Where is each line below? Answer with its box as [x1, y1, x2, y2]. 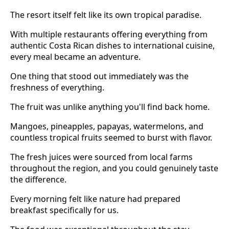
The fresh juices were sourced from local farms [10, 151, 193, 163]
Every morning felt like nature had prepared [10, 193, 180, 204]
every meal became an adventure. [10, 51, 141, 62]
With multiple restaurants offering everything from [10, 28, 208, 40]
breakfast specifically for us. [10, 204, 119, 216]
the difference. [10, 173, 66, 185]
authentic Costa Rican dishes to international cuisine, [10, 39, 215, 51]
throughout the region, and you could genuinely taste [10, 162, 218, 174]
